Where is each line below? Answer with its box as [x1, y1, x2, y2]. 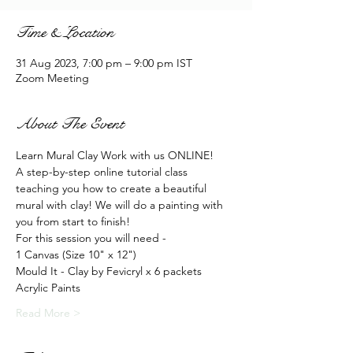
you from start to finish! [16, 214, 130, 229]
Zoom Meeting [16, 71, 89, 85]
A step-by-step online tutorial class [16, 165, 191, 179]
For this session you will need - [16, 231, 166, 245]
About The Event [16, 114, 124, 134]
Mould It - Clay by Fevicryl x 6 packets [16, 264, 202, 278]
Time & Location [16, 23, 114, 43]
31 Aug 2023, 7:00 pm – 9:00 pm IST [16, 56, 192, 70]
